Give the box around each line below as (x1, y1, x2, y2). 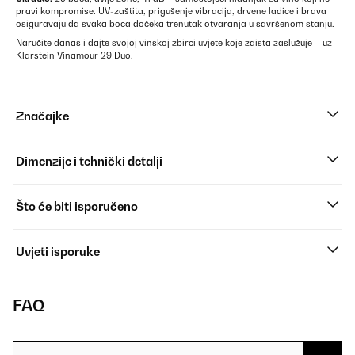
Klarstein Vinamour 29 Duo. (16, 50, 133, 62)
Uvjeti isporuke (16, 245, 100, 259)
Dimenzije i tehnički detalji (16, 155, 162, 169)
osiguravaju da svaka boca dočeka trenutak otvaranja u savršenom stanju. (16, 18, 334, 30)
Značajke (16, 109, 69, 124)
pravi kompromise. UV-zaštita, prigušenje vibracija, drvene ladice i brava (16, 6, 326, 17)
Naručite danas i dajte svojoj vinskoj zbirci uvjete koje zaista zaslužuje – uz (16, 37, 332, 49)
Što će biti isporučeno (16, 200, 138, 214)
